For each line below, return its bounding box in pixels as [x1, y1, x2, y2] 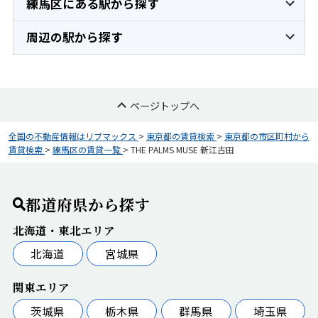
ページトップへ [130, 97, 200, 113]
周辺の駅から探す [26, 28, 123, 46]
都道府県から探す [26, 192, 151, 215]
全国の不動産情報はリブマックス [8, 129, 136, 142]
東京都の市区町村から [224, 129, 309, 142]
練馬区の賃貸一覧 [52, 143, 121, 155]
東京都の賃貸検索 [146, 129, 214, 142]
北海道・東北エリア [12, 222, 115, 238]
